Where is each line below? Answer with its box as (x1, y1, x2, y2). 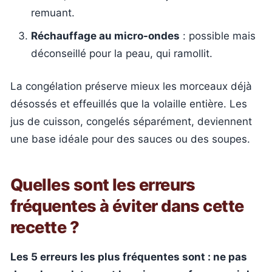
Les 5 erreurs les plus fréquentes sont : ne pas (10, 250, 247, 263)
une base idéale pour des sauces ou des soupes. (10, 133, 250, 145)
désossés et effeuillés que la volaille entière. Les (10, 98, 247, 110)
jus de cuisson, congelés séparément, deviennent (10, 115, 252, 127)
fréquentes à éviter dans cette (10, 195, 244, 216)
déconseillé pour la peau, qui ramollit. (31, 47, 212, 59)
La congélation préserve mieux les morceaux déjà (10, 80, 252, 92)
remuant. (31, 7, 75, 19)
